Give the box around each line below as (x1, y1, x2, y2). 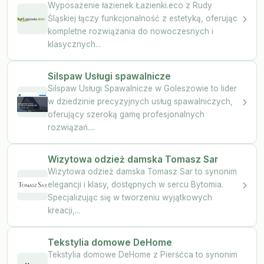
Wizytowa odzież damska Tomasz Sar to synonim (48, 166, 237, 176)
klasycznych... (48, 39, 101, 49)
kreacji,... (48, 205, 80, 215)
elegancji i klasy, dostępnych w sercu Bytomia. (48, 179, 223, 189)
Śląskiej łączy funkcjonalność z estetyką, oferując (48, 13, 237, 23)
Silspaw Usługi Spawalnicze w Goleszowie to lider (48, 83, 237, 93)
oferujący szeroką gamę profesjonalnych (48, 109, 204, 119)
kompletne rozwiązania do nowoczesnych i (48, 26, 213, 36)
